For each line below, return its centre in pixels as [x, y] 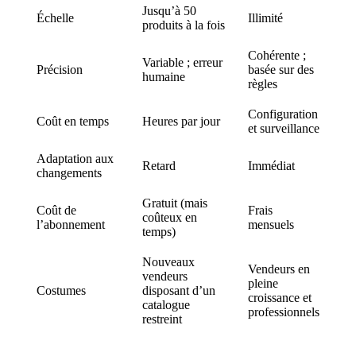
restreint [162, 319]
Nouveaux [168, 261]
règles [263, 83]
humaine [164, 76]
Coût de [56, 210]
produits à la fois [184, 25]
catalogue [166, 304]
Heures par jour [181, 121]
